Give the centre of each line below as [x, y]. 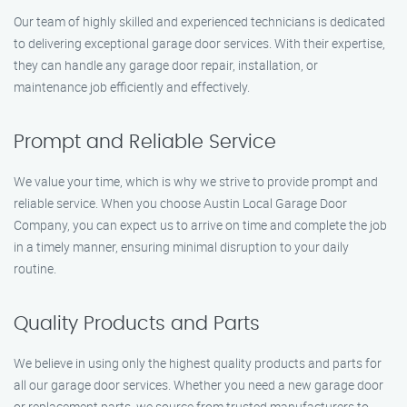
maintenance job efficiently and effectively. [132, 87]
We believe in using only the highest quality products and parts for [198, 363]
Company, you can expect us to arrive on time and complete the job [200, 225]
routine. [35, 268]
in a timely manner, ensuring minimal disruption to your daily [181, 247]
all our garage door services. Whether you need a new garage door [199, 385]
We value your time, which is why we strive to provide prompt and [196, 181]
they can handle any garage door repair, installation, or [166, 65]
